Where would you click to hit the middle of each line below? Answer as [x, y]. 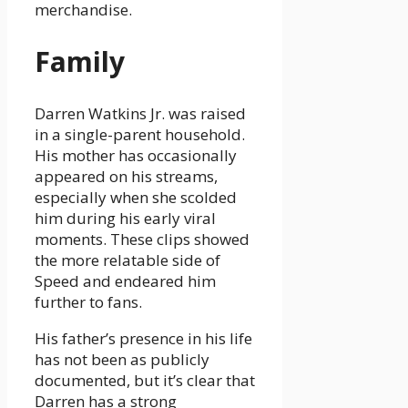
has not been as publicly [122, 360]
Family [80, 62]
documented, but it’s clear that [145, 381]
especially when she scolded [136, 198]
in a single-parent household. [140, 135]
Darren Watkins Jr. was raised [140, 114]
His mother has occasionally [136, 156]
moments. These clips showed [142, 240]
